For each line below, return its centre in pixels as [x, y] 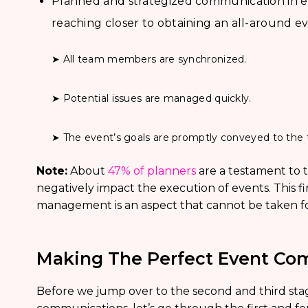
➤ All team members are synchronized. [149, 59]
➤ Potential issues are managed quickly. [151, 98]
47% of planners [152, 171]
